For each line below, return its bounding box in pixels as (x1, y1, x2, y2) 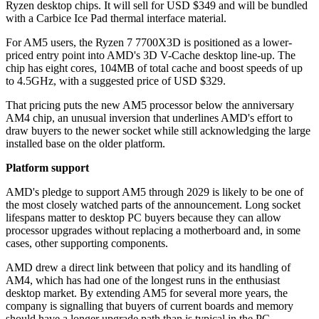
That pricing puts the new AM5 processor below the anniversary (6, 99, 294, 112)
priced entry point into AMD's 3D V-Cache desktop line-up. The (6, 49, 296, 62)
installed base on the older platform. (6, 137, 165, 150)
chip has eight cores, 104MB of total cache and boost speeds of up (6, 62, 303, 75)
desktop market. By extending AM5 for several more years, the (6, 287, 288, 300)
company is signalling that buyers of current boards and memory (6, 300, 293, 313)
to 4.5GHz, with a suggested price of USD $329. (6, 75, 226, 88)
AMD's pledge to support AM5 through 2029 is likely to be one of (6, 186, 303, 199)
